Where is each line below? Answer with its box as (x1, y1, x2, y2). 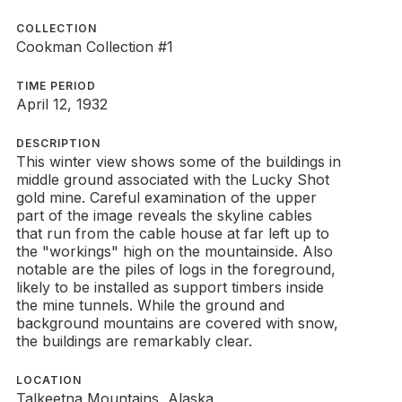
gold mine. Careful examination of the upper (15, 188, 317, 206)
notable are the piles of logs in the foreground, (15, 260, 336, 278)
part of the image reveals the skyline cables (15, 206, 312, 224)
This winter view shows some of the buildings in (15, 153, 341, 170)
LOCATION (15, 373, 82, 387)
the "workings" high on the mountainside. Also (15, 242, 333, 260)
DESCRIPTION (15, 136, 100, 150)
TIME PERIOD (15, 79, 96, 92)
